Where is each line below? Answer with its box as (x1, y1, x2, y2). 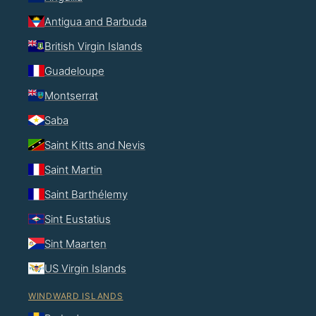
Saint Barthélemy (44, 187, 128, 201)
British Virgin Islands (44, 39, 142, 53)
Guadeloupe (44, 63, 104, 78)
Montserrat (44, 88, 98, 102)
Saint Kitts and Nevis (44, 138, 145, 152)
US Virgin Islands (44, 261, 126, 275)
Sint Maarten (44, 236, 107, 250)
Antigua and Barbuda (44, 14, 147, 28)
